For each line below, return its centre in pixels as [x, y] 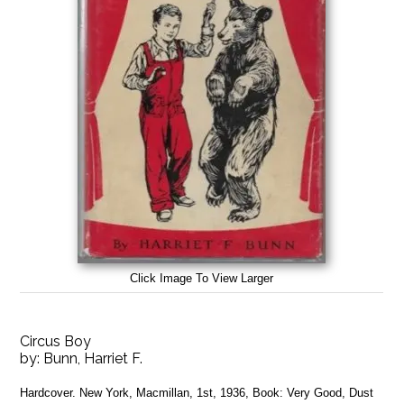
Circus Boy [56, 341]
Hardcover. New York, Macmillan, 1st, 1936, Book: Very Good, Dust [197, 392]
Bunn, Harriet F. [93, 358]
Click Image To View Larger [202, 278]
